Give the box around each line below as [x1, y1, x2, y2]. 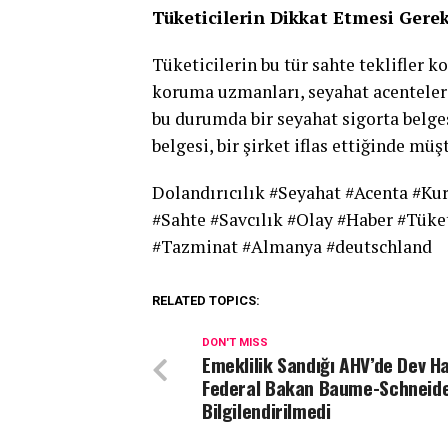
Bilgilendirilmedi [202, 396, 331, 425]
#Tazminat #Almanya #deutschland [152, 235, 432, 258]
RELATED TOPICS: [152, 293, 260, 308]
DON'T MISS [202, 336, 268, 349]
